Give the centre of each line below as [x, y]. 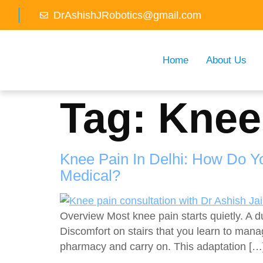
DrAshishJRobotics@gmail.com [127, 15]
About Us [226, 60]
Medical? [90, 175]
